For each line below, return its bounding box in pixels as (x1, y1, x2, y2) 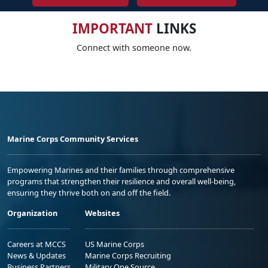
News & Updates (7, 249, 66, 261)
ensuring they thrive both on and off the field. (7, 187, 170, 198)
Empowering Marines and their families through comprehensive (7, 164, 234, 175)
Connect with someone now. (77, 41, 191, 53)
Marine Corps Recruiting (85, 249, 171, 261)
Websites (85, 207, 120, 218)
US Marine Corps (85, 238, 144, 249)
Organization (7, 207, 57, 218)
